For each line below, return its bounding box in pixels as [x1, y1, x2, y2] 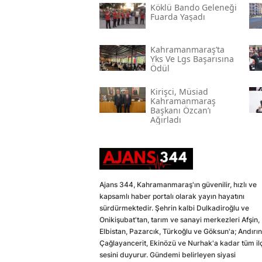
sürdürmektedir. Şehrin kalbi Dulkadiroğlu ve [99, 203, 249, 212]
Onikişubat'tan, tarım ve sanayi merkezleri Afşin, [99, 215, 260, 224]
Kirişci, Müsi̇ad [150, 85, 208, 97]
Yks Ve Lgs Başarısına [150, 53, 234, 64]
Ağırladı [150, 113, 181, 125]
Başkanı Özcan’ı [150, 104, 211, 116]
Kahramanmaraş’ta [150, 43, 225, 55]
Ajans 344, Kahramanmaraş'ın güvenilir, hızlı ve [99, 180, 257, 189]
